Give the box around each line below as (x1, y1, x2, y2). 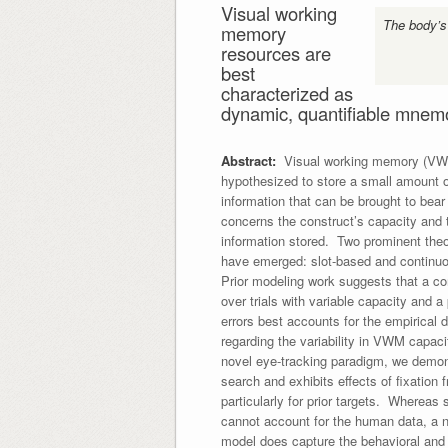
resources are (220, 39, 331, 66)
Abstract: (220, 150, 276, 170)
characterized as (220, 79, 353, 106)
